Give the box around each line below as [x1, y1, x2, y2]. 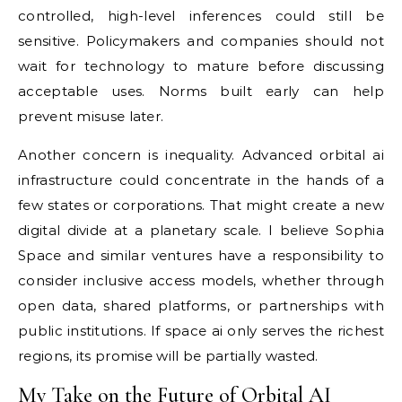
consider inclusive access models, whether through [18, 272, 384, 289]
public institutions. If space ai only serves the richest [18, 322, 384, 339]
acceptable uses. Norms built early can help [18, 83, 384, 100]
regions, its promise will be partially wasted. [18, 347, 319, 364]
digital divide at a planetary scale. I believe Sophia [18, 222, 384, 239]
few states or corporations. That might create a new [18, 197, 384, 214]
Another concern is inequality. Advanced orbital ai [18, 146, 384, 163]
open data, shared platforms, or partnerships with [18, 297, 384, 314]
